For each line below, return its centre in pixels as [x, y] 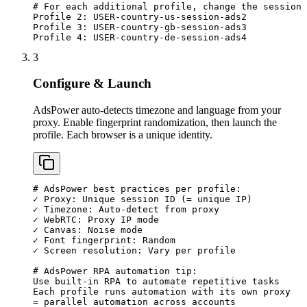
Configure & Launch [92, 84]
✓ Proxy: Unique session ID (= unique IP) [143, 199]
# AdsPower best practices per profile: [137, 189]
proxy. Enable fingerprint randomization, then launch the [155, 123]
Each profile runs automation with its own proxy [162, 292]
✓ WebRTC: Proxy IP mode [96, 220]
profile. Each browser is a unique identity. [123, 135]
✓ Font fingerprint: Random [104, 241]
